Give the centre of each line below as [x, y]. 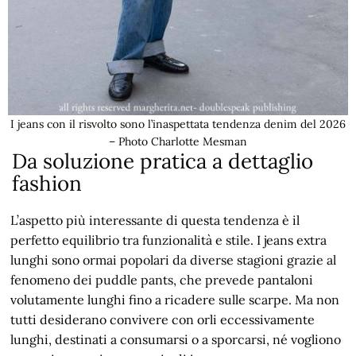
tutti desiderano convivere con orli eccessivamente [163, 319]
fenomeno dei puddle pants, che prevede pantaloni [162, 279]
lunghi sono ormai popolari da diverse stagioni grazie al [174, 259]
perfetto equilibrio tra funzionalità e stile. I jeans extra [169, 240]
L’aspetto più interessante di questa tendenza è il [155, 220]
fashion [47, 183]
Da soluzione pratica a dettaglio [163, 161]
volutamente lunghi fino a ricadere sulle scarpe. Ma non [175, 299]
